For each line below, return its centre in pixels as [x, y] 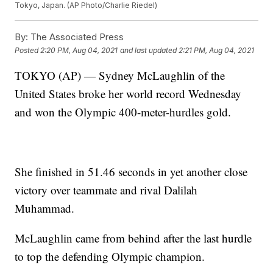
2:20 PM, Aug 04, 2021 [79, 50]
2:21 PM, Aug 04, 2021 [217, 50]
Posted [28, 50]
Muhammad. [45, 208]
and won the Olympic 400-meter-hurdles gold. [123, 112]
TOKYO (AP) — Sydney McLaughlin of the [120, 76]
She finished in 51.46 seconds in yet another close [131, 172]
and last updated [149, 50]
